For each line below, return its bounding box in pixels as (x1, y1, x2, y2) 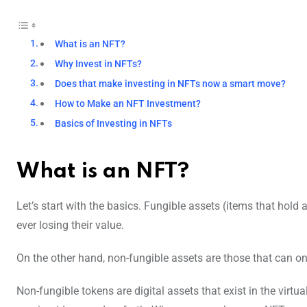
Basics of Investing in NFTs (55, 118, 173, 130)
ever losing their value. (16, 219, 124, 232)
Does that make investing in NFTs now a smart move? (55, 78, 286, 90)
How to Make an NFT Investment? (55, 98, 201, 110)
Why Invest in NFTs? (55, 58, 143, 71)
